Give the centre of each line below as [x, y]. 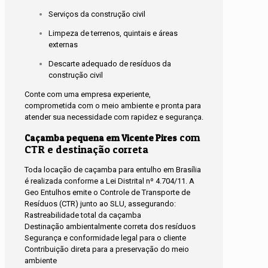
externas [63, 44]
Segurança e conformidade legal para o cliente [105, 237]
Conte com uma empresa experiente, [88, 94]
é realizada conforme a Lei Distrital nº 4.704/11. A [109, 181]
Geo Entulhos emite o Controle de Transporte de [107, 192]
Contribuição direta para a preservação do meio [107, 249]
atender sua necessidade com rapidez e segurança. [114, 117]
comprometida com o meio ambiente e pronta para [113, 105]
